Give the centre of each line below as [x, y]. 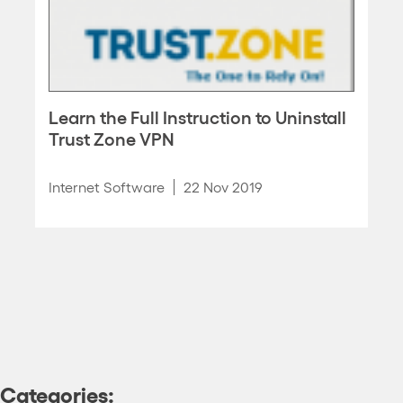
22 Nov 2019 [223, 187]
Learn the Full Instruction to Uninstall [197, 116]
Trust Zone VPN [112, 138]
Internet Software [107, 187]
